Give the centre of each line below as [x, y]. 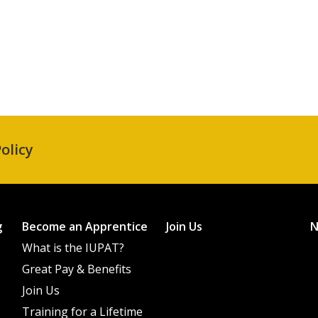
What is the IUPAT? [73, 247]
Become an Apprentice [84, 226]
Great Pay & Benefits [76, 269]
